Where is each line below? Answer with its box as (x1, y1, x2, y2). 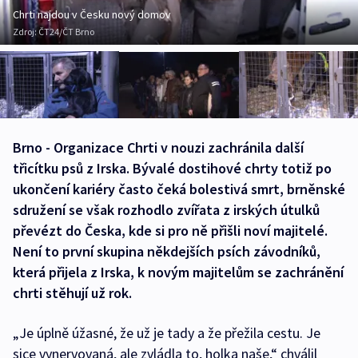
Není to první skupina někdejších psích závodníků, (13, 242, 320, 261)
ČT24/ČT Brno (38, 26, 94, 38)
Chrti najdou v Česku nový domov (13, 7, 171, 22)
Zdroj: (13, 26, 38, 38)
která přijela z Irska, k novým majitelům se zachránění (13, 263, 344, 282)
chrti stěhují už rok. (13, 284, 132, 303)
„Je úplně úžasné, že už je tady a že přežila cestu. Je (13, 324, 320, 343)
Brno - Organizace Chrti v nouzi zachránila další (13, 138, 304, 157)
